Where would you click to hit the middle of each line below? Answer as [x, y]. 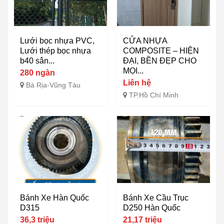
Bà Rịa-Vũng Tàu [53, 85]
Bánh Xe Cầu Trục [156, 198]
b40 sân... [37, 61]
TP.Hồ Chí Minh [154, 95]
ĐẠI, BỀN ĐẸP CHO [160, 61]
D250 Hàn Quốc [152, 208]
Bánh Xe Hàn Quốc [54, 198]
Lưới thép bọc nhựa [55, 51]
